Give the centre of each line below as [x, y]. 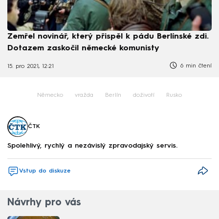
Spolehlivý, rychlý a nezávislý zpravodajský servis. [92, 145]
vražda [84, 96]
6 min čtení [195, 66]
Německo [50, 96]
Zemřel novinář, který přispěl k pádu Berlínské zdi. [108, 36]
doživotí [144, 96]
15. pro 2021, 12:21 [31, 67]
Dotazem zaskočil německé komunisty [83, 48]
